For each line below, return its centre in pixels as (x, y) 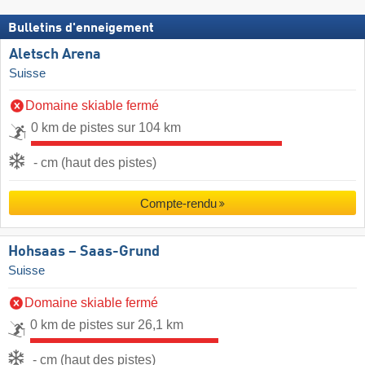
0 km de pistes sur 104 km (106, 127)
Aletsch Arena (55, 54)
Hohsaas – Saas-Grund (84, 251)
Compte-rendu (178, 204)
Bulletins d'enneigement (81, 28)
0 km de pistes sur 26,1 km (107, 324)
